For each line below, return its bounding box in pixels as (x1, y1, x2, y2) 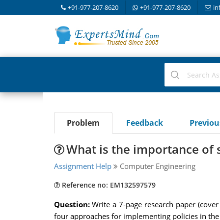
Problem (66, 117, 100, 128)
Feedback (126, 117, 163, 128)
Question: (54, 199, 92, 209)
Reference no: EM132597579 (59, 180, 156, 190)
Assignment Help (54, 161, 111, 171)
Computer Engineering (117, 161, 195, 171)
